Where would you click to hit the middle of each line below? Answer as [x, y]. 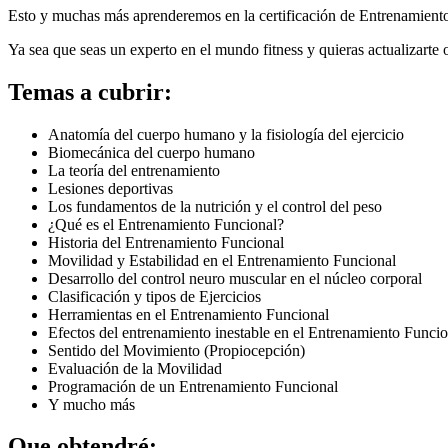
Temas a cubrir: [90, 91]
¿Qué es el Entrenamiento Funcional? [166, 224]
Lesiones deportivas [110, 188]
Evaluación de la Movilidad [135, 368]
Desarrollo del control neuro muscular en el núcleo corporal [235, 278]
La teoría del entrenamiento [134, 170]
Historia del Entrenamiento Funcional [166, 242]
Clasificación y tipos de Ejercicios [154, 296]
